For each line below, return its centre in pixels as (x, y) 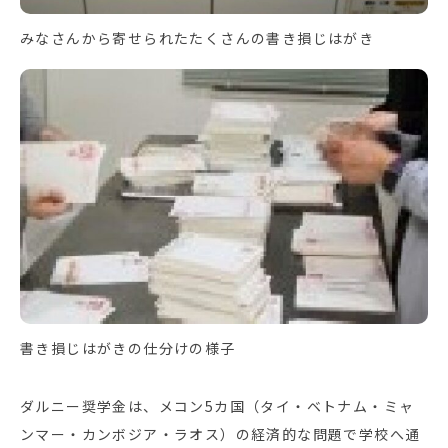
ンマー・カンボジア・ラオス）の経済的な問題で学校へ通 (220, 434)
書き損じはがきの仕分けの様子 (128, 348)
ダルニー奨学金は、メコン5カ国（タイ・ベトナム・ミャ (217, 406)
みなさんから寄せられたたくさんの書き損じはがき (197, 37)
